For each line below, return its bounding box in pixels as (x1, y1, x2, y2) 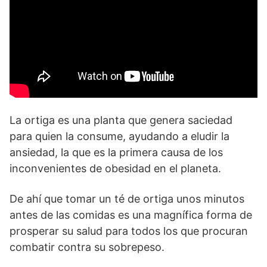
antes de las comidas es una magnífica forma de (10, 209, 252, 222)
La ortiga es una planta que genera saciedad (10, 114, 232, 127)
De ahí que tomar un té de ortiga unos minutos (10, 193, 244, 206)
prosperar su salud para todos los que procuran (10, 225, 248, 238)
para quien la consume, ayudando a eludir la (10, 130, 229, 143)
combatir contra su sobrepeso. (10, 241, 164, 254)
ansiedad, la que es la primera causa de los (10, 146, 223, 159)
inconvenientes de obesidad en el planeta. (10, 162, 221, 175)
